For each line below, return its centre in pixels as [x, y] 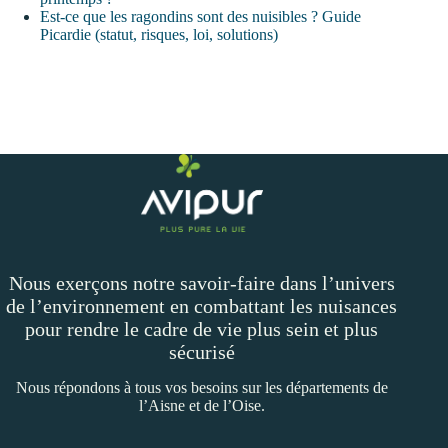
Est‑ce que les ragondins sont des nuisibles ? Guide [200, 17]
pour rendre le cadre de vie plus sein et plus [202, 329]
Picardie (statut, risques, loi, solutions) [159, 35]
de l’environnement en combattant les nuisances [202, 306]
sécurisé [201, 352]
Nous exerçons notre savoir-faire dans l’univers [201, 283]
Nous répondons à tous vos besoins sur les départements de [201, 387]
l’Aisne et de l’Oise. [201, 405]
